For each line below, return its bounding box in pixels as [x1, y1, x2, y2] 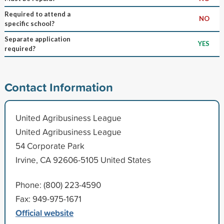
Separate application [4, 34, 70, 43]
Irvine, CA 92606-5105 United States [15, 153, 151, 165]
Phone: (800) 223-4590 [15, 178, 101, 190]
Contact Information [4, 78, 113, 95]
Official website [15, 206, 73, 219]
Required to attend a [4, 9, 70, 18]
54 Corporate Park [15, 139, 84, 151]
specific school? [4, 19, 54, 27]
